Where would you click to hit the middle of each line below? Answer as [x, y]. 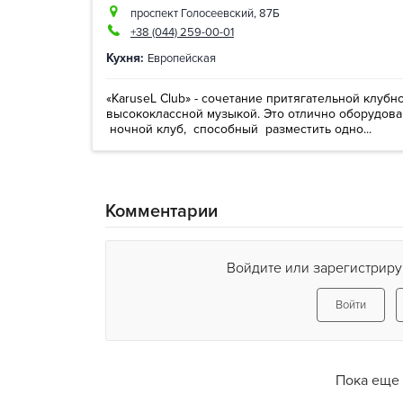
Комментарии [161, 211]
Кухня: [125, 58]
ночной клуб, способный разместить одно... [239, 129]
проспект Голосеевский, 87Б [205, 13]
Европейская [182, 58]
